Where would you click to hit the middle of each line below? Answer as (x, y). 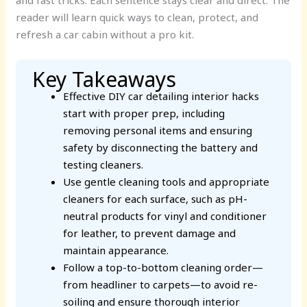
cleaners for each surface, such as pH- (156, 199)
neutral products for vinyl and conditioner (165, 216)
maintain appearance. (116, 250)
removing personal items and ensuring (158, 131)
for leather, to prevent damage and (150, 233)
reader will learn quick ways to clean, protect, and (137, 17)
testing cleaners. (103, 165)
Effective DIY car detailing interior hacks (161, 96)
